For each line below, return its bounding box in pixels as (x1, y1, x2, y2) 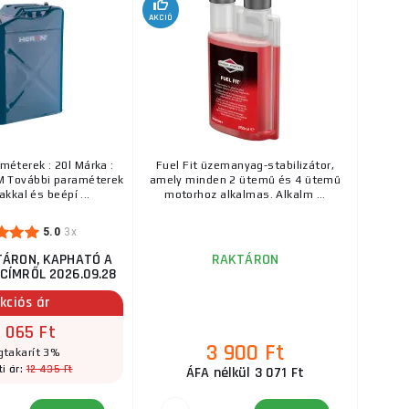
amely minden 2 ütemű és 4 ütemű (149, 173, 341, 186)
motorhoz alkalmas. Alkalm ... (164, 188, 326, 201)
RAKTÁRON (211, 250, 279, 269)
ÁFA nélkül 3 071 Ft (186, 363, 304, 383)
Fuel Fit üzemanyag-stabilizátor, (155, 159, 335, 172)
